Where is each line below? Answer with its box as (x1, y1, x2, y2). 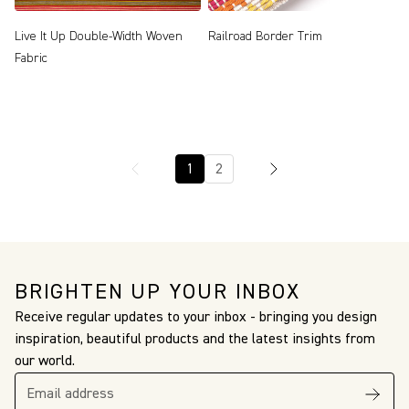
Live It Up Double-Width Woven (15, 29, 183, 43)
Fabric (15, 51, 47, 65)
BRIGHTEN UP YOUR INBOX (15, 280, 300, 303)
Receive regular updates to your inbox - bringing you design (15, 309, 377, 325)
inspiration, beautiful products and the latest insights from (15, 331, 375, 347)
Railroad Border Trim (208, 29, 322, 43)
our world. (15, 353, 75, 369)
